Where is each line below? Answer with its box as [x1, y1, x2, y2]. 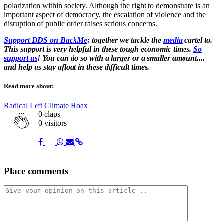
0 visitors [38, 118, 67, 127]
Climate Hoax [44, 101, 88, 110]
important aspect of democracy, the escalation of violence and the [4, 10, 206, 19]
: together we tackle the [87, 36, 163, 44]
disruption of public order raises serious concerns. [4, 19, 157, 28]
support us [4, 53, 37, 62]
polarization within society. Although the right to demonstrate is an [4, 1, 210, 10]
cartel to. [183, 36, 212, 44]
